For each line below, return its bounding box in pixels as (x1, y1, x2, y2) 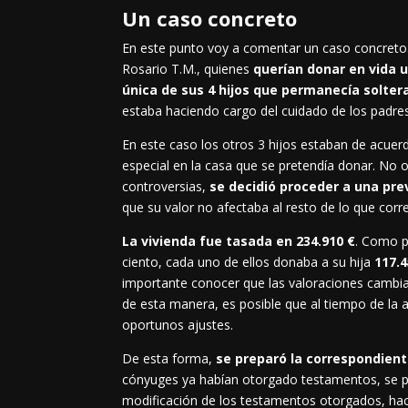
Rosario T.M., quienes (122, 60, 254, 78)
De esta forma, (122, 350, 217, 368)
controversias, (122, 178, 210, 196)
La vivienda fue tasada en (122, 232, 293, 250)
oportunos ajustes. (122, 316, 234, 334)
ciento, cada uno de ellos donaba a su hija (122, 253, 375, 271)
